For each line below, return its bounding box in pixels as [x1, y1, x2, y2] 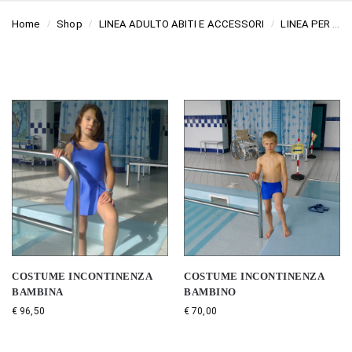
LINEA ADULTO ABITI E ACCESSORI [98, 18, 265, 31]
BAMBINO [184, 285, 236, 298]
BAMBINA [12, 285, 64, 298]
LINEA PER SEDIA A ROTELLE [280, 18, 333, 31]
